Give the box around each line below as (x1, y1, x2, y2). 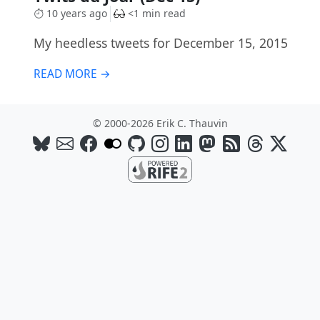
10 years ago (46, 6, 107, 21)
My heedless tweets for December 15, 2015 (33, 34, 288, 51)
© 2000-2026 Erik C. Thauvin (92, 116, 228, 130)
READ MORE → (33, 66, 111, 81)
